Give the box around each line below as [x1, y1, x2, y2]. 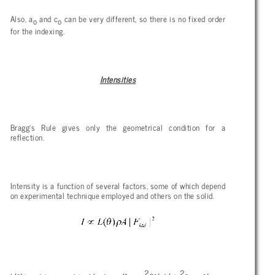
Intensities [99, 72, 136, 86]
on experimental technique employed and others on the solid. [10, 188, 215, 202]
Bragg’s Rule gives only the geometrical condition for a [10, 120, 225, 134]
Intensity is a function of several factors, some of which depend [10, 178, 225, 192]
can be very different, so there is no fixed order [61, 11, 225, 25]
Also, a [10, 11, 33, 25]
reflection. [10, 130, 45, 144]
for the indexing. [10, 23, 65, 37]
